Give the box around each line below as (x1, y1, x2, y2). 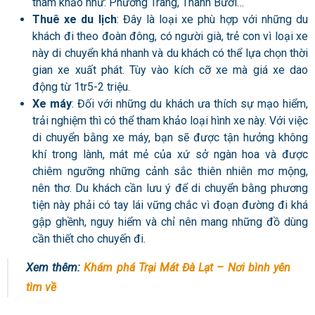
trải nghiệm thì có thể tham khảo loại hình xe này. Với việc (32, 113, 308, 127)
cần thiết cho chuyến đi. (32, 231, 146, 245)
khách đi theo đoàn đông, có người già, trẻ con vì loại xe (32, 29, 308, 43)
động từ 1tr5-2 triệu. (32, 79, 130, 94)
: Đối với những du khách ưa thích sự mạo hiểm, (72, 96, 309, 110)
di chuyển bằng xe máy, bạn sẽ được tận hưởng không (32, 130, 308, 144)
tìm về (26, 280, 56, 294)
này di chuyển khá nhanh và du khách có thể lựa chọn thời (32, 46, 308, 60)
